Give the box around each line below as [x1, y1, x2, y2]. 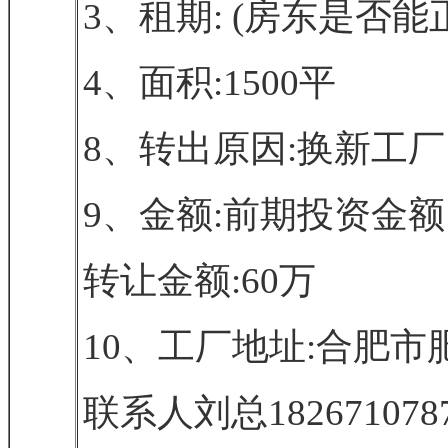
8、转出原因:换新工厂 [83, 127, 445, 169]
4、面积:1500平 [83, 61, 336, 103]
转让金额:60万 [83, 259, 316, 301]
